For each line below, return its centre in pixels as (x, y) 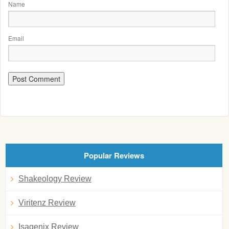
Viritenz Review (47, 203)
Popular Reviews (114, 155)
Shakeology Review (55, 179)
